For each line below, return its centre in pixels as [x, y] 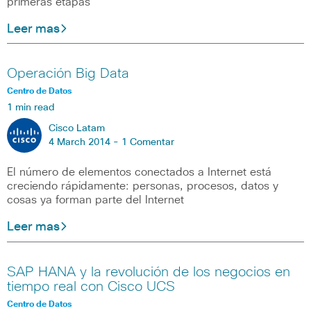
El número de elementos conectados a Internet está [139, 173]
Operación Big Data [68, 74]
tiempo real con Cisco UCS [91, 286]
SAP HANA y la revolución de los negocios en [149, 272]
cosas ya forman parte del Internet [95, 200]
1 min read [31, 108]
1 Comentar [148, 143]
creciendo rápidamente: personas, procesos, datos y [143, 186]
